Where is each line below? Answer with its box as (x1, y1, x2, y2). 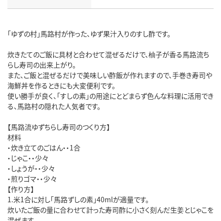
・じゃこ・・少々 (7, 152, 48, 163)
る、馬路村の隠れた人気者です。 (7, 101, 101, 111)
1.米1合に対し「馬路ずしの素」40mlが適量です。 (7, 194, 149, 204)
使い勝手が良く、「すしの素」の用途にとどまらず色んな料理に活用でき (7, 90, 214, 101)
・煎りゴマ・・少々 (7, 173, 57, 184)
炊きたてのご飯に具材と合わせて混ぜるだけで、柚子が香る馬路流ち (7, 49, 209, 59)
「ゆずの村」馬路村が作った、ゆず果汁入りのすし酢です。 (7, 28, 171, 38)
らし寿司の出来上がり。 (7, 59, 76, 70)
